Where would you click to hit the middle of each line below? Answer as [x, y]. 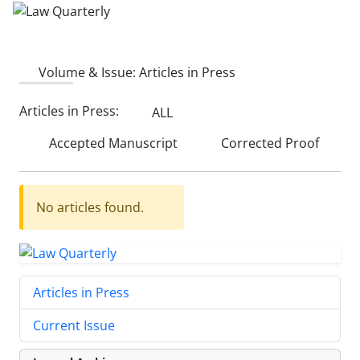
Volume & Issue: [89, 72]
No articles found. [90, 207]
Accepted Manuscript [112, 143]
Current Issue [74, 326]
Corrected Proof [268, 143]
